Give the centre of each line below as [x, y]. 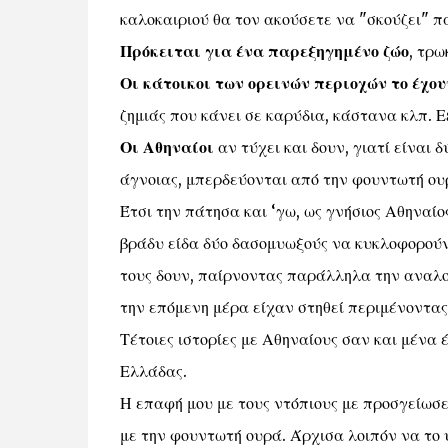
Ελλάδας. [153, 371]
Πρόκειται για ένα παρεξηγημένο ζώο [264, 51]
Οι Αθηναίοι [168, 147]
